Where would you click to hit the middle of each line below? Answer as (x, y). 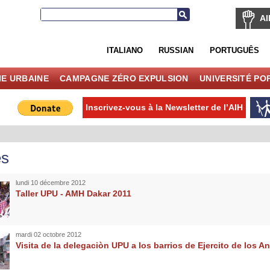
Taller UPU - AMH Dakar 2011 (73, 193)
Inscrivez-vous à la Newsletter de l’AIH (165, 107)
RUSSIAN (176, 50)
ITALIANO (124, 50)
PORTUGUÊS (234, 50)
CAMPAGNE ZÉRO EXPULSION (124, 78)
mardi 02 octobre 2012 (48, 234)
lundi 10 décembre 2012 (50, 182)
